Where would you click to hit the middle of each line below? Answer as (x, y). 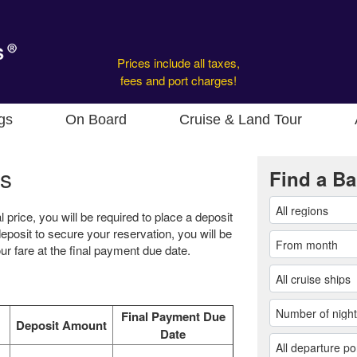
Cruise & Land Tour (241, 120)
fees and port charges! (178, 80)
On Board (96, 120)
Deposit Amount (62, 326)
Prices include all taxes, (178, 63)
